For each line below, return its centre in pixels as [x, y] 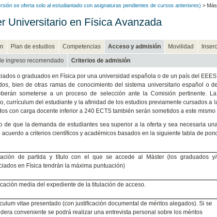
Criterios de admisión [101, 60]
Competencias [81, 46]
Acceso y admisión [135, 46]
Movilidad [181, 46]
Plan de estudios [33, 46]
